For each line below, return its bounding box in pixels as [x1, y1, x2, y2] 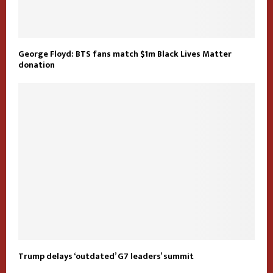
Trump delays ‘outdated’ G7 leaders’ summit [18, 249, 194, 264]
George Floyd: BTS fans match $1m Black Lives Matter [18, 46, 232, 61]
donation [18, 57, 55, 72]
